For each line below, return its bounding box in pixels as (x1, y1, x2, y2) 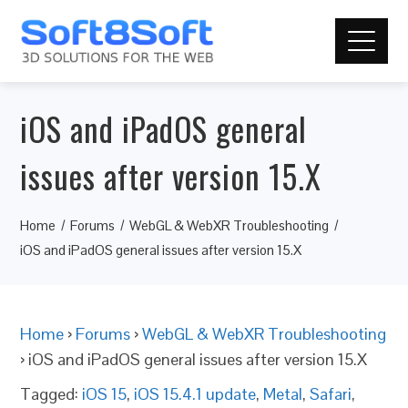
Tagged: (20, 383, 83, 404)
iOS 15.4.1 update (134, 383, 257, 404)
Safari (310, 383, 352, 404)
